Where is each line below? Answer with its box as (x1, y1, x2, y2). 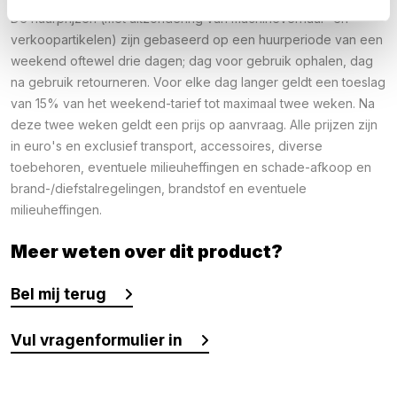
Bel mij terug (11, 284, 106, 304)
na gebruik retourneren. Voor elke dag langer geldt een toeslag (11, 74, 385, 90)
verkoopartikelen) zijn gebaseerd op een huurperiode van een (11, 32, 383, 48)
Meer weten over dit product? (11, 241, 283, 263)
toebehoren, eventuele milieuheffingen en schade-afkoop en (11, 160, 371, 175)
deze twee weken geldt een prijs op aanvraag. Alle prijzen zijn (11, 117, 378, 133)
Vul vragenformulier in (11, 331, 183, 350)
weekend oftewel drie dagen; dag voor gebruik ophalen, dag (11, 53, 373, 69)
